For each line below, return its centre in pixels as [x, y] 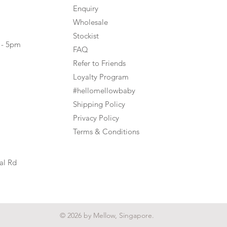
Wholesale [90, 22]
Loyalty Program [101, 77]
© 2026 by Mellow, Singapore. [107, 216]
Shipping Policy [99, 104]
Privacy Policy [96, 118]
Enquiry [86, 9]
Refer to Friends [99, 63]
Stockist [86, 36]
